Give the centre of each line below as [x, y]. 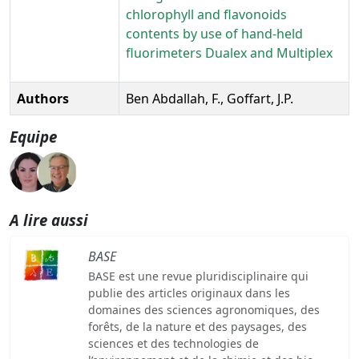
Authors [43, 98]
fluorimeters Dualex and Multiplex [229, 52]
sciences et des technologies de [173, 343]
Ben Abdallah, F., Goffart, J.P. [210, 98]
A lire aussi [49, 220]
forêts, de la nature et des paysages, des [197, 326]
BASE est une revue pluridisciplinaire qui [198, 276]
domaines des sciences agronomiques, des [204, 309]
